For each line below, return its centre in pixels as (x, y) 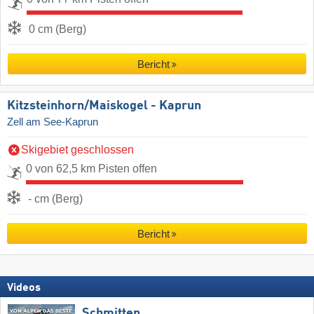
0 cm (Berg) (57, 29)
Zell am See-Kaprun (53, 122)
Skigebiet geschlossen (77, 149)
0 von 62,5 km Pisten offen (91, 168)
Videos (24, 288)
